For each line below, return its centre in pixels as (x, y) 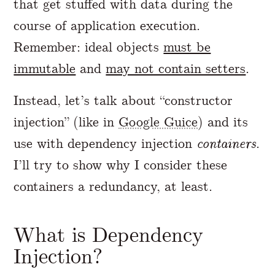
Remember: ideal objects (89, 47)
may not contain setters (176, 68)
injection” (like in (66, 122)
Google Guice (158, 122)
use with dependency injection (105, 143)
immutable (45, 68)
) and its (223, 122)
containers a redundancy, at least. (113, 186)
